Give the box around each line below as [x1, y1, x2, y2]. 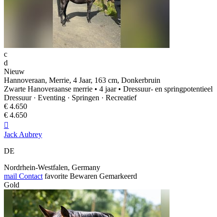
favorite [45, 172, 68, 181]
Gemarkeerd [99, 172, 137, 181]
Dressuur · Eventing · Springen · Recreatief [4, 93, 137, 102]
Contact [17, 172, 43, 181]
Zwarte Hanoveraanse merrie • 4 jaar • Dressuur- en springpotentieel [4, 85, 213, 93]
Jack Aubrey [4, 130, 42, 139]
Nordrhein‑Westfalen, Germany [4, 163, 100, 172]
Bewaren [70, 172, 97, 181]
